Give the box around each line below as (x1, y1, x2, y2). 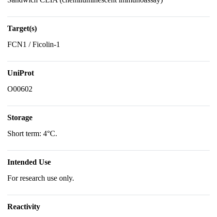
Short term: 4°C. (7, 129, 57, 138)
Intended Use (7, 158, 51, 166)
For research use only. (7, 174, 74, 182)
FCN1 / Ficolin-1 (7, 40, 60, 48)
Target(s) (7, 24, 37, 32)
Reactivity (7, 202, 40, 211)
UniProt (7, 69, 34, 77)
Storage (7, 113, 32, 122)
